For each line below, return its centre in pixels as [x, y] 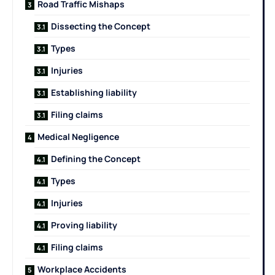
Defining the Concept [96, 158]
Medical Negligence [78, 136]
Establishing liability [94, 92]
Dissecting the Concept [101, 26]
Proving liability [84, 225]
